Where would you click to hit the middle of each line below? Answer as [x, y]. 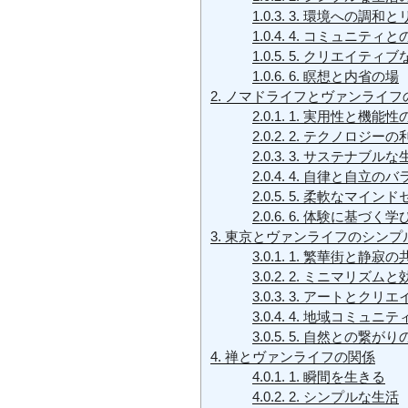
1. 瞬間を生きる [335, 377]
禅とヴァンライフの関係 [298, 357]
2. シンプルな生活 [342, 397]
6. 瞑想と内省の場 [342, 76]
